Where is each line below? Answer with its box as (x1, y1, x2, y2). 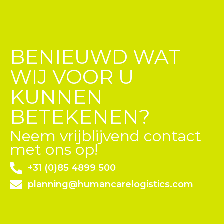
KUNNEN (10, 84, 103, 109)
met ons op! (10, 140, 98, 159)
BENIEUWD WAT (10, 44, 181, 69)
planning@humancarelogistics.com (28, 178, 194, 190)
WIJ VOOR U (10, 64, 134, 89)
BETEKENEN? (10, 104, 150, 129)
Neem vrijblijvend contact (10, 126, 201, 145)
